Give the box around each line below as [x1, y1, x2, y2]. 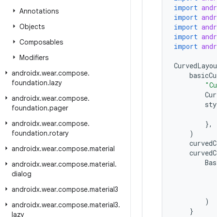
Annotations [19, 7, 59, 15]
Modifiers [19, 53, 48, 62]
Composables [19, 38, 63, 46]
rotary [49, 129, 69, 138]
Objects [19, 22, 45, 31]
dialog [12, 170, 31, 178]
